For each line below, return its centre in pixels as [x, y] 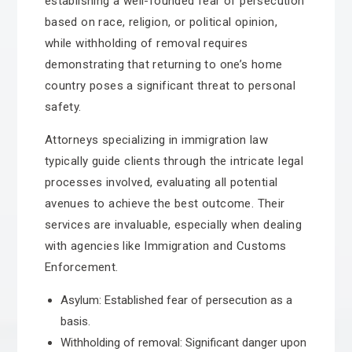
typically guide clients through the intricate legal [174, 161]
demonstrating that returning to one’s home [163, 64]
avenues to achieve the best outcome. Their [165, 203]
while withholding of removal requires [146, 43]
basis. [75, 321]
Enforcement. [81, 267]
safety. [63, 107]
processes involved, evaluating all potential [161, 182]
